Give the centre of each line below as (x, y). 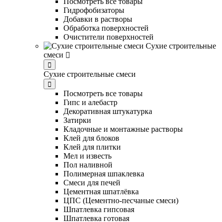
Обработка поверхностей (106, 28)
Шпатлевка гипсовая (99, 209)
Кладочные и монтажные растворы (123, 129)
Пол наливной (88, 165)
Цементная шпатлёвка (101, 191)
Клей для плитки (92, 147)
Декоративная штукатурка (108, 111)
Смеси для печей (92, 182)
